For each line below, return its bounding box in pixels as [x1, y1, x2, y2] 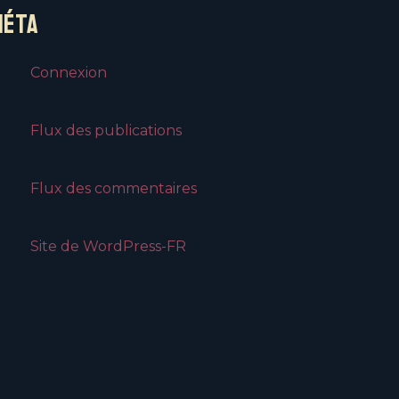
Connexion [30, 64, 107, 82]
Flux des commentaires [30, 180, 197, 198]
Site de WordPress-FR [30, 238, 186, 256]
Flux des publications [30, 122, 182, 140]
